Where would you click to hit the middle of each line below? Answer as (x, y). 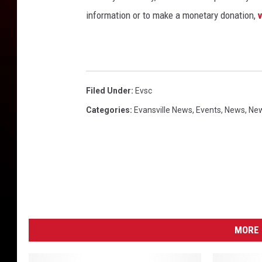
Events (208, 110)
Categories (108, 110)
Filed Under (108, 91)
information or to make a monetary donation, (172, 15)
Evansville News (163, 110)
